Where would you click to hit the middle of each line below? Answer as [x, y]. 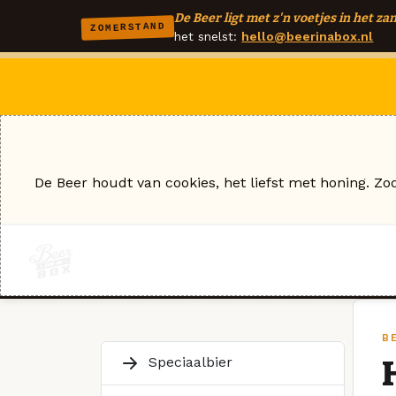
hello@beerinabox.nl [308, 36]
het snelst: [208, 36]
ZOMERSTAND [128, 27]
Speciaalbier [188, 362]
